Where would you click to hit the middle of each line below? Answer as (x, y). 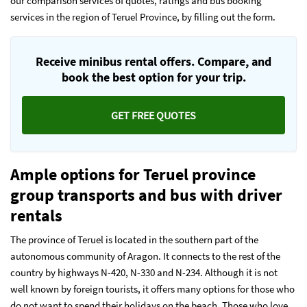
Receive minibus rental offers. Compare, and (153, 61)
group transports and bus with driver (146, 195)
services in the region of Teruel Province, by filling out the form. (144, 17)
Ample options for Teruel (101, 175)
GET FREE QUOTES (153, 115)
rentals (36, 216)
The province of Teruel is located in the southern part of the (134, 240)
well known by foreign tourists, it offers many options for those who (152, 289)
